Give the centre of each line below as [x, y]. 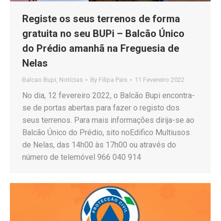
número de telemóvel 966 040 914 [82, 157]
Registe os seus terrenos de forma [101, 19]
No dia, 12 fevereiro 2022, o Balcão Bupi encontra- [109, 96]
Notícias [71, 80]
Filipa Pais [113, 80]
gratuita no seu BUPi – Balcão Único [103, 34]
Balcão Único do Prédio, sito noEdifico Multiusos [106, 133]
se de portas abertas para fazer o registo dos [101, 108]
